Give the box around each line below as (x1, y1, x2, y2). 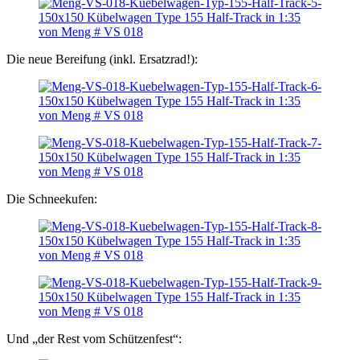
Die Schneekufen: (6, 192, 97, 207)
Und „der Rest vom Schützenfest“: (6, 332, 182, 346)
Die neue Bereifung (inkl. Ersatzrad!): (6, 52, 198, 67)
